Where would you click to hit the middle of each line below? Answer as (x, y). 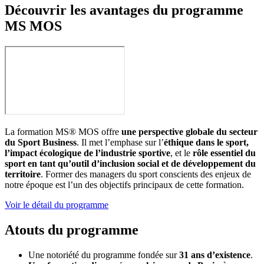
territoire (23, 174)
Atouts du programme (72, 230)
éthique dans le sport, (206, 143)
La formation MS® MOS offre (63, 132)
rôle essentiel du (224, 153)
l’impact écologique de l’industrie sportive (88, 153)
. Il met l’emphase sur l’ (120, 143)
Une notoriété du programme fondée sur (104, 255)
